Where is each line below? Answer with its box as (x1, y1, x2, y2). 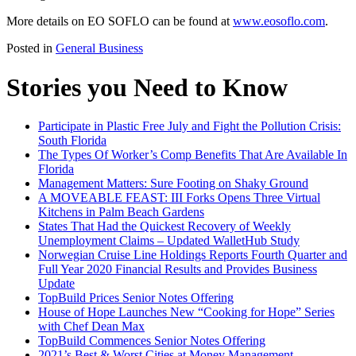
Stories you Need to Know (6, 72, 288, 102)
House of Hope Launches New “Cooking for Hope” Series (38, 305, 335, 319)
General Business (56, 41, 143, 56)
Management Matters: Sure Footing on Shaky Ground (38, 176, 308, 191)
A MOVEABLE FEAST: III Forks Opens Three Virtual (38, 191, 320, 205)
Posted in (6, 41, 56, 56)
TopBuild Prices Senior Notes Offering (38, 291, 234, 305)
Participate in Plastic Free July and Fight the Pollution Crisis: (38, 119, 341, 133)
